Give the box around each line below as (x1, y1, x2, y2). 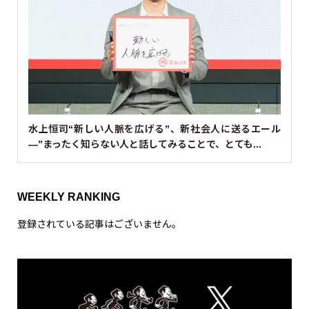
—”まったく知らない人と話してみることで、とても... (28, 139, 261, 150)
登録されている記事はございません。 (17, 217, 181, 231)
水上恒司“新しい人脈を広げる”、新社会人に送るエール (28, 123, 281, 135)
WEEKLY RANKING (17, 191, 120, 203)
